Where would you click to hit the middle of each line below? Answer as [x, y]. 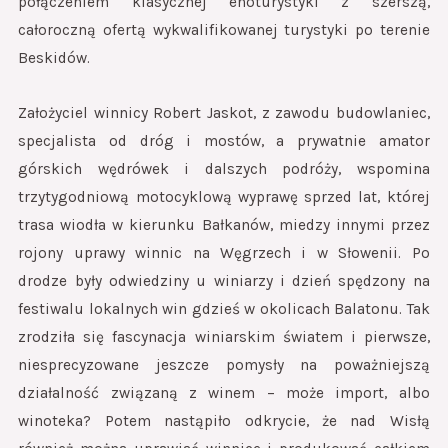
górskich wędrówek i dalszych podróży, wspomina [224, 168]
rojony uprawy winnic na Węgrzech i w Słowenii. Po [224, 252]
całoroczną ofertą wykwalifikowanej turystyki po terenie [224, 29]
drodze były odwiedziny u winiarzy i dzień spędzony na [224, 280]
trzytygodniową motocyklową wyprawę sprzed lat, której [224, 196]
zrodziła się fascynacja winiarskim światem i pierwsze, [224, 336]
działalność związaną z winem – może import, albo [224, 392]
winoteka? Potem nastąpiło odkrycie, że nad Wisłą [224, 420]
